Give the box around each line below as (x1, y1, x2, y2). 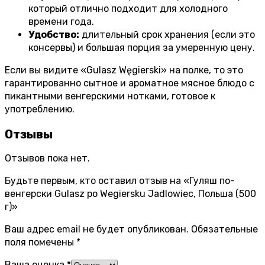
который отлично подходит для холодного (28, 3, 228, 15)
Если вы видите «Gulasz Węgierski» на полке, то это (5, 64, 243, 76)
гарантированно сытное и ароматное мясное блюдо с (5, 77, 254, 89)
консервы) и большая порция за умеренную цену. (28, 42, 255, 54)
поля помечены (5, 237, 76, 248)
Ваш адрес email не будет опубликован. (5, 224, 189, 235)
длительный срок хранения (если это (79, 29, 255, 41)
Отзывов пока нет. (5, 153, 90, 164)
